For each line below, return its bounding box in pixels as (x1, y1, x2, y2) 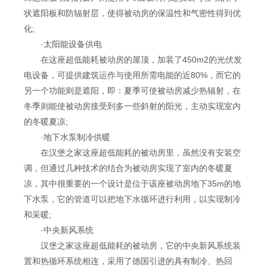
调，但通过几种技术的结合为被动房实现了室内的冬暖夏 (24, 163, 232, 173)
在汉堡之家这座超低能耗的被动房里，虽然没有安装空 (24, 147, 241, 157)
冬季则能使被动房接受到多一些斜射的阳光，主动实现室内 (24, 101, 241, 111)
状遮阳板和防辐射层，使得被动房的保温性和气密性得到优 (24, 8, 241, 18)
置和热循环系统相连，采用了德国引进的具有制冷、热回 (24, 256, 232, 266)
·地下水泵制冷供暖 (24, 132, 110, 142)
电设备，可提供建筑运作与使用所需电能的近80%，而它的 (24, 70, 241, 80)
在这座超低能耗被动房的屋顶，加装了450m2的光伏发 (24, 54, 242, 64)
